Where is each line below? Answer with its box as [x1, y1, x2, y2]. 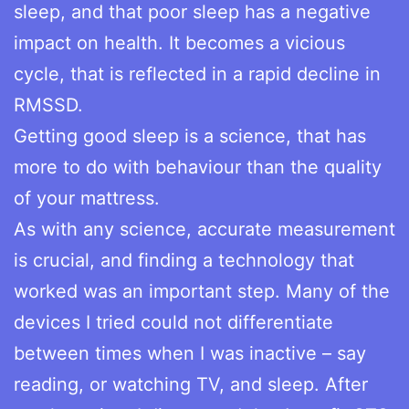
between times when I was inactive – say [14, 341, 366, 364]
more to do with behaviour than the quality [14, 155, 382, 178]
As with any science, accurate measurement [14, 217, 395, 240]
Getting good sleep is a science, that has [14, 124, 366, 147]
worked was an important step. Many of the [14, 279, 390, 302]
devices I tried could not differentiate [14, 310, 333, 333]
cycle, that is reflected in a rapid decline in [14, 62, 381, 85]
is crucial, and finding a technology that [14, 248, 354, 271]
